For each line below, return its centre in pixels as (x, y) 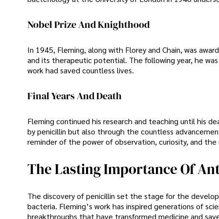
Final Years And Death (75, 96)
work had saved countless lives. (81, 70)
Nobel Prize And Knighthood (88, 24)
